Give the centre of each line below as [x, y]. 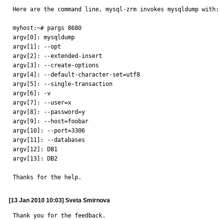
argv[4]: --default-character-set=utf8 [76, 75]
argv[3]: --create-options [56, 65]
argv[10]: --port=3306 [49, 131]
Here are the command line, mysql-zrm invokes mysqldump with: [116, 9]
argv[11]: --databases [49, 140]
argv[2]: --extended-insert [57, 56]
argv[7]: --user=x [42, 103]
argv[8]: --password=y [49, 112]
